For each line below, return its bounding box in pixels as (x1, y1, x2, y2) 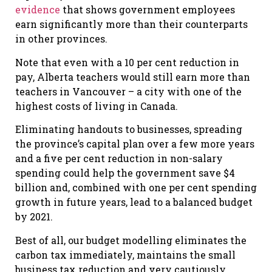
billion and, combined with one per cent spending (15, 181, 257, 194)
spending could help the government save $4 (15, 166, 235, 180)
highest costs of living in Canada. (15, 99, 178, 112)
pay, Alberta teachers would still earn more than (15, 70, 250, 83)
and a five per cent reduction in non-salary (15, 152, 223, 165)
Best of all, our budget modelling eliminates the (15, 233, 246, 246)
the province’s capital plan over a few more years (15, 137, 254, 151)
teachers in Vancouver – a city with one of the (15, 84, 242, 98)
